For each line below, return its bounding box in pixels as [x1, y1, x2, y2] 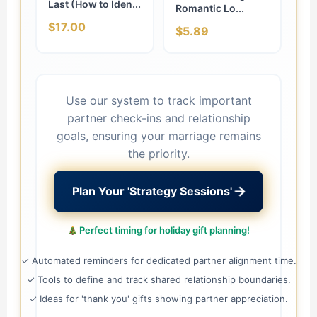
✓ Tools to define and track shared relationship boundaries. [26, 274, 291, 286]
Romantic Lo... [175, 2, 244, 15]
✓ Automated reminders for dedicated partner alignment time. [21, 255, 296, 267]
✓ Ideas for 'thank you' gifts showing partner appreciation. [29, 293, 288, 305]
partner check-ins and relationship [67, 111, 250, 126]
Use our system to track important [65, 93, 252, 108]
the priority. [127, 146, 190, 161]
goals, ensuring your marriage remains [56, 129, 261, 144]
